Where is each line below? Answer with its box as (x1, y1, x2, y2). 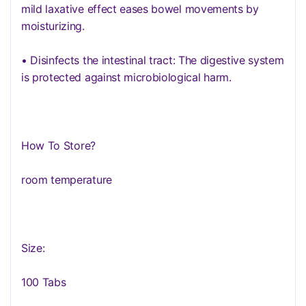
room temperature (21, 173, 112, 186)
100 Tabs (21, 275, 66, 289)
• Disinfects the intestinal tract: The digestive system (21, 53, 284, 67)
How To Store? (21, 139, 96, 152)
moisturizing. (21, 19, 85, 33)
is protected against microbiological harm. (21, 70, 232, 84)
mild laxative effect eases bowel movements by (21, 2, 259, 16)
